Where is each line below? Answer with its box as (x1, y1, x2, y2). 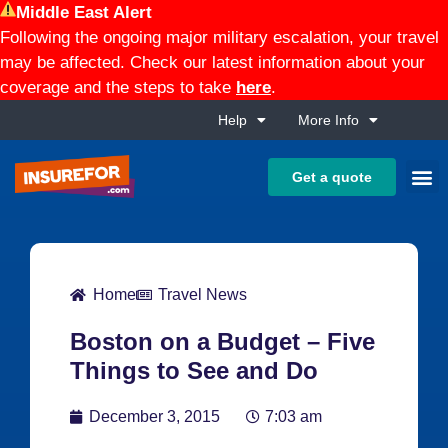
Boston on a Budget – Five (70, 328, 375, 356)
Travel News (158, 286, 247, 304)
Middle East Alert (16, 3, 152, 22)
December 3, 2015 (89, 408, 220, 426)
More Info (297, 112, 359, 128)
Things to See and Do (70, 357, 318, 385)
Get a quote (291, 168, 372, 185)
